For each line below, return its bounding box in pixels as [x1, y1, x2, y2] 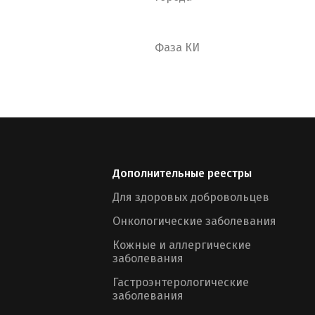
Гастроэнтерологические [112, 276, 249, 289]
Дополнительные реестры [112, 167, 252, 180]
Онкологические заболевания [112, 214, 276, 228]
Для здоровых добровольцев [112, 191, 269, 204]
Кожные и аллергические [112, 238, 251, 252]
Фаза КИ [155, 41, 200, 54]
